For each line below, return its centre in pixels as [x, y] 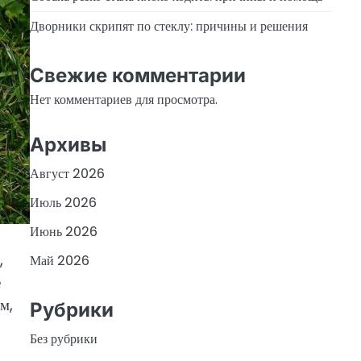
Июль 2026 [63, 202]
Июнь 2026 [63, 231]
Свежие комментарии [137, 76]
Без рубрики [63, 339]
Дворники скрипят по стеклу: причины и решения [168, 26]
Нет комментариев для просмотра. [123, 100]
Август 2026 [67, 173]
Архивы [68, 144]
